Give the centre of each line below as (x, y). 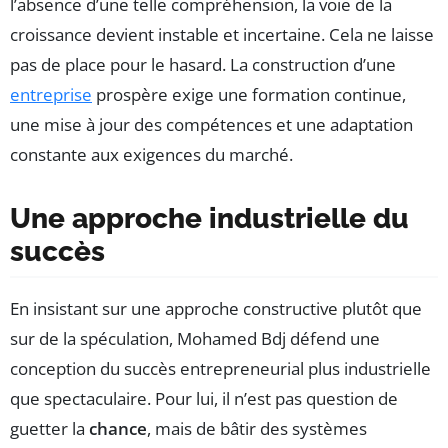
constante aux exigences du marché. (151, 155)
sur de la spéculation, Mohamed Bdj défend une (195, 339)
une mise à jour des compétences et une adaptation (211, 125)
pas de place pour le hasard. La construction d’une (203, 65)
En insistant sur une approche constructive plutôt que (216, 309)
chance (118, 429)
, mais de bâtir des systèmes (257, 429)
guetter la (49, 429)
